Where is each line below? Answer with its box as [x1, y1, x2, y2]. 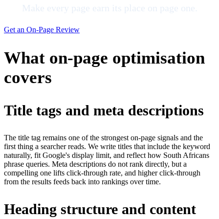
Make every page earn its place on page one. [22, 2, 197, 14]
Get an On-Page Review [4, 25, 80, 34]
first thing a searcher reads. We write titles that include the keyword [4, 142, 210, 151]
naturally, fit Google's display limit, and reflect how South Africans [4, 151, 209, 160]
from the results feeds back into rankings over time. [4, 177, 161, 186]
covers [4, 68, 52, 88]
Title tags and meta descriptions [4, 102, 204, 119]
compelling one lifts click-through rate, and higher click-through [4, 169, 200, 177]
